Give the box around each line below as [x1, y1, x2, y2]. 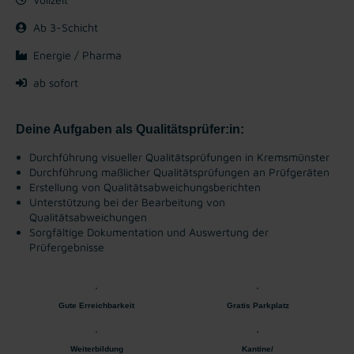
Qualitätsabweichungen [29, 209, 147, 224]
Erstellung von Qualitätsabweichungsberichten [29, 179, 261, 194]
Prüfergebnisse [29, 239, 104, 254]
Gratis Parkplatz [226, 300, 289, 310]
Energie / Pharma [33, 47, 122, 62]
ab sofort [33, 75, 78, 89]
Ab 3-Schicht [33, 20, 98, 34]
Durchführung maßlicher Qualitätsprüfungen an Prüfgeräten [29, 164, 330, 179]
